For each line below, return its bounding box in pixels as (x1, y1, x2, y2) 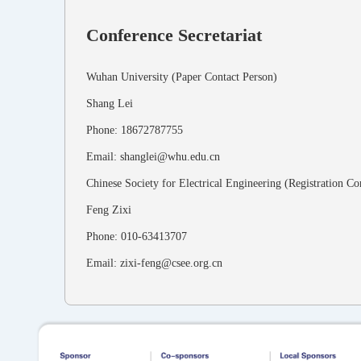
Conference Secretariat (86, 24, 262, 45)
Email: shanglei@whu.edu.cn (86, 150, 220, 163)
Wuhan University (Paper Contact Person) (86, 70, 277, 83)
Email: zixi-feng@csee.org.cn (86, 256, 222, 269)
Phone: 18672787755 (86, 123, 183, 136)
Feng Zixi (86, 203, 131, 216)
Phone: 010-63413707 (86, 230, 187, 243)
